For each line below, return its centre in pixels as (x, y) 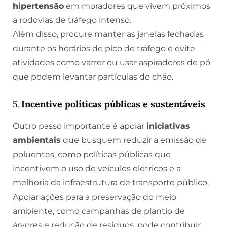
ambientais (37, 140)
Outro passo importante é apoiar (80, 126)
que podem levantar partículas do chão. (93, 77)
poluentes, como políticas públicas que (92, 154)
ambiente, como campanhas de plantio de (99, 211)
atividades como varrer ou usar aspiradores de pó (111, 63)
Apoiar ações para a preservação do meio (94, 197)
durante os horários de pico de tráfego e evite (104, 49)
